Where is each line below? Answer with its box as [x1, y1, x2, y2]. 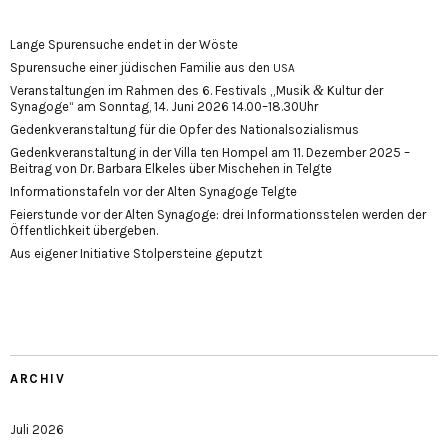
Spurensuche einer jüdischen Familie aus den [10, 59, 273, 75]
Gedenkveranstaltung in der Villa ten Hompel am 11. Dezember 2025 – [10, 144, 410, 160]
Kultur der [324, 82, 383, 98]
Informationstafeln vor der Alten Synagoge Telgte [10, 183, 297, 199]
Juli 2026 [10, 421, 64, 437]
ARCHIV [10, 370, 65, 386]
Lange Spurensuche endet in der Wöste [10, 36, 238, 52]
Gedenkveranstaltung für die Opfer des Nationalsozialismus [10, 121, 359, 137]
